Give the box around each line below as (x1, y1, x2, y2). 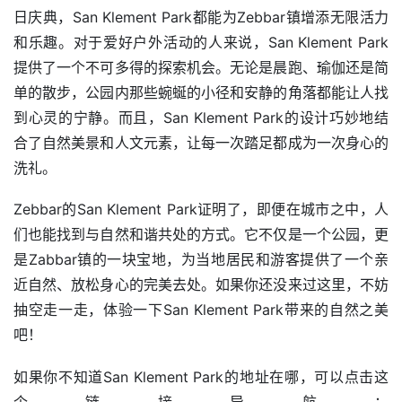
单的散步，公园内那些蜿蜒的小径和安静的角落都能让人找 (13, 83, 389, 101)
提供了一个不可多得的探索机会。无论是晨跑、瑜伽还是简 (13, 58, 389, 76)
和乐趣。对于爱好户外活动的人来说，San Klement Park (13, 33, 389, 51)
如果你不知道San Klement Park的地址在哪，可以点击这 (13, 367, 389, 386)
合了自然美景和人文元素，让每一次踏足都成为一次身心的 (13, 134, 389, 152)
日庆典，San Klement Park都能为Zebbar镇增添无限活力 (13, 8, 389, 26)
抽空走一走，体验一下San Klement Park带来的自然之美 (13, 301, 389, 319)
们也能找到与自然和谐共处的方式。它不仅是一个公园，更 (13, 225, 389, 244)
